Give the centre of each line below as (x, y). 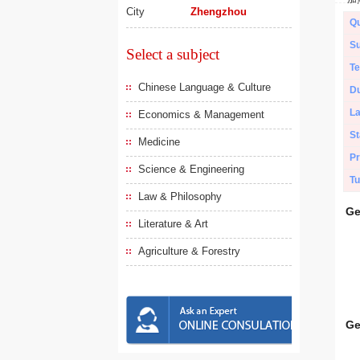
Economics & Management (201, 115)
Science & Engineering (191, 169)
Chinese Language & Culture (205, 87)
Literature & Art (173, 224)
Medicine (159, 142)
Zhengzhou (219, 12)
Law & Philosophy (180, 196)
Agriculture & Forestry (189, 251)
